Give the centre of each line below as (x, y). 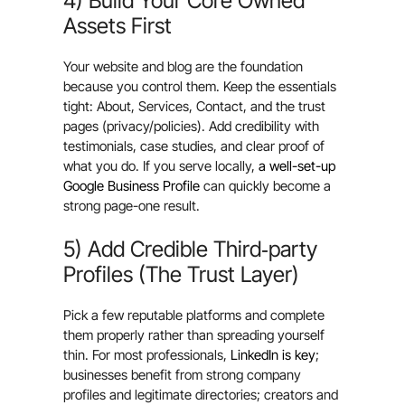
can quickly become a (265, 186)
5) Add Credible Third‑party (190, 249)
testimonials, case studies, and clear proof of (194, 146)
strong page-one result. (132, 206)
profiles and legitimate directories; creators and (201, 394)
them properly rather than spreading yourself (194, 334)
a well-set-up (297, 166)
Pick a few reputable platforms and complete (194, 315)
